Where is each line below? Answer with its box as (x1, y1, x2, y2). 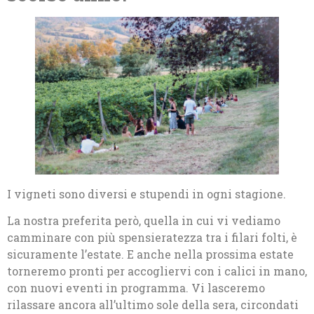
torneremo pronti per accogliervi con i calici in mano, (7, 264, 307, 279)
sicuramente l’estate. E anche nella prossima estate (7, 247, 294, 262)
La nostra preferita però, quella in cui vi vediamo (7, 213, 280, 228)
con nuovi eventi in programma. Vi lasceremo (7, 280, 265, 296)
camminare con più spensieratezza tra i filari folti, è (7, 230, 297, 245)
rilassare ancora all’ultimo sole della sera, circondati (7, 297, 299, 313)
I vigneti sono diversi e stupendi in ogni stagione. (7, 186, 286, 201)
